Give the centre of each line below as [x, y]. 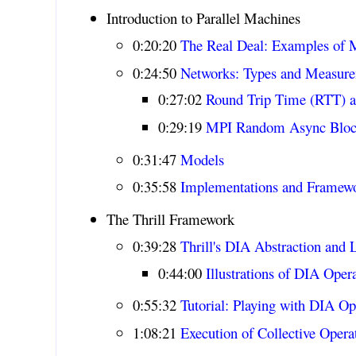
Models [202, 159]
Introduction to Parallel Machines [203, 18]
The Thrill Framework [170, 219]
